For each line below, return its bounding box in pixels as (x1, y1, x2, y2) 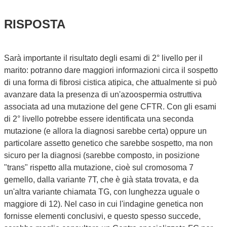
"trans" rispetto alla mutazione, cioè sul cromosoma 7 (4, 163, 194, 172)
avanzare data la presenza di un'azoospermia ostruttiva (4, 90, 202, 99)
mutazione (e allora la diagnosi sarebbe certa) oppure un (4, 126, 207, 135)
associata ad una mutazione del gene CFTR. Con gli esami (4, 102, 216, 111)
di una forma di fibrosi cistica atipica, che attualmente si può (4, 78, 217, 87)
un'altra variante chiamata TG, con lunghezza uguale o (4, 187, 200, 196)
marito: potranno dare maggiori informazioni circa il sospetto (4, 65, 218, 74)
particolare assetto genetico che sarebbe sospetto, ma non (4, 138, 213, 147)
